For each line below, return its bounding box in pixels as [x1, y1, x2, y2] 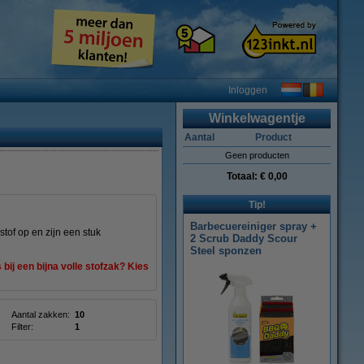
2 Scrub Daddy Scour [190, 232, 297, 245]
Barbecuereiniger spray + [190, 220, 317, 232]
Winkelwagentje [208, 111, 305, 125]
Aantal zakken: [11, 310, 70, 319]
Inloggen [228, 84, 267, 96]
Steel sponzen [190, 245, 262, 257]
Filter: [11, 322, 33, 331]
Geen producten [224, 150, 289, 160]
